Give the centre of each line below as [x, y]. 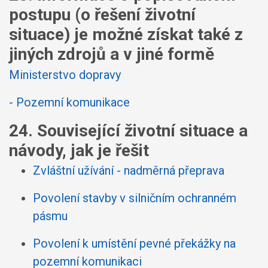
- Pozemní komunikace [69, 102]
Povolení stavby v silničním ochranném [135, 198]
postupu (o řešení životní [102, 15]
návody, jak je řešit [79, 150]
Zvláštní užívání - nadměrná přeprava [129, 170]
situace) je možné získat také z [126, 34]
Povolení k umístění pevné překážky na [134, 243]
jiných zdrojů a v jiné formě [112, 54]
